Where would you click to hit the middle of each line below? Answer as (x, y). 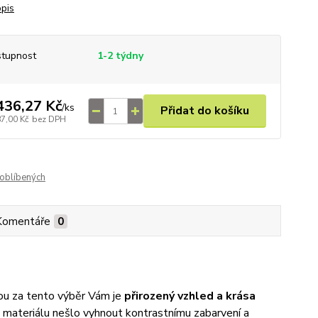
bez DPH (49, 119)
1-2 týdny (120, 56)
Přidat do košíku (204, 111)
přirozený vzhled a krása (188, 296)
